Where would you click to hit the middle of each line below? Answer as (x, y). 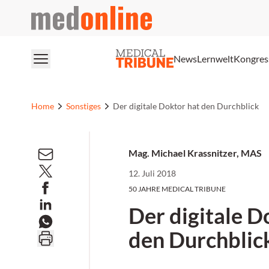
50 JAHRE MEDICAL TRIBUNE (177, 189)
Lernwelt (215, 58)
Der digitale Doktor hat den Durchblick (186, 106)
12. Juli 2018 (152, 173)
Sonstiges (83, 106)
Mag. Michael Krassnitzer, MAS (195, 153)
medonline (53, 12)
